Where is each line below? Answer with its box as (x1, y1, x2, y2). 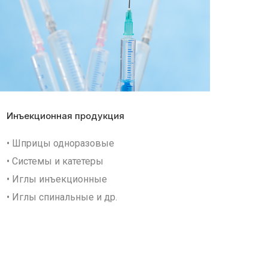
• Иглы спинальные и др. (7, 191, 117, 203)
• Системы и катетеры (7, 156, 103, 167)
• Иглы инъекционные (7, 173, 107, 185)
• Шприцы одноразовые (7, 138, 114, 149)
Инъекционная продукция (7, 110, 124, 121)
